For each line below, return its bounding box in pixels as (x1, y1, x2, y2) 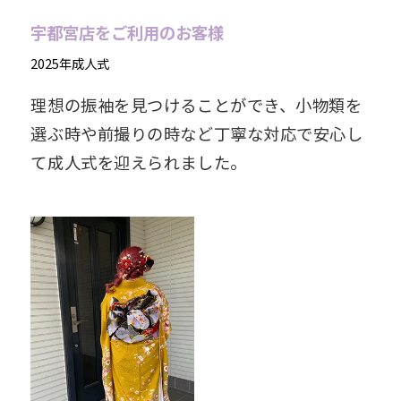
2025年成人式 (30, 53, 110, 73)
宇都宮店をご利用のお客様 (30, 21, 225, 45)
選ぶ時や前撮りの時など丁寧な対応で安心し (30, 121, 363, 145)
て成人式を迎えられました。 (30, 149, 247, 174)
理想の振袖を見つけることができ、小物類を (30, 92, 363, 116)
